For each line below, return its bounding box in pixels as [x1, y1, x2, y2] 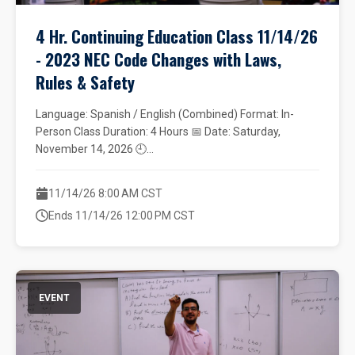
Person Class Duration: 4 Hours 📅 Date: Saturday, [36, 125, 281, 138]
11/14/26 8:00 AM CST [48, 187, 162, 200]
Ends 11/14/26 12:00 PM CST [48, 209, 195, 222]
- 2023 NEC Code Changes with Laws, [36, 47, 281, 71]
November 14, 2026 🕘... [36, 143, 154, 155]
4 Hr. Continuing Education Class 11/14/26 [36, 24, 318, 48]
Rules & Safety [36, 70, 135, 94]
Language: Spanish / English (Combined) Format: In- [36, 108, 294, 120]
